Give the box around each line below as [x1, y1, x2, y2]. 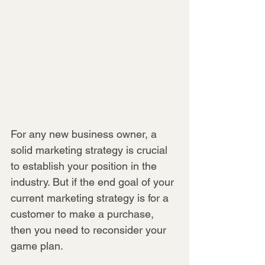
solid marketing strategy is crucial [11, 143, 170, 156]
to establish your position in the [11, 159, 160, 172]
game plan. [11, 239, 63, 252]
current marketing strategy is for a [11, 191, 172, 204]
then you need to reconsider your [11, 223, 169, 236]
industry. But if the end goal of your [11, 175, 177, 188]
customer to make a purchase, [11, 207, 157, 220]
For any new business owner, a [11, 127, 160, 140]
